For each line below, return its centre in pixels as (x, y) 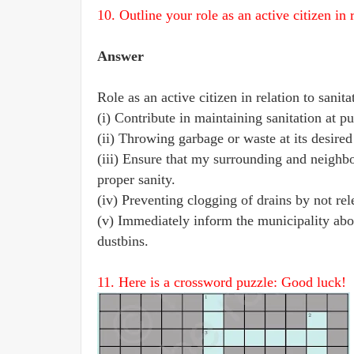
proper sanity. (136, 179)
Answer (121, 56)
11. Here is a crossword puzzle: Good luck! (222, 282)
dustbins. (123, 241)
